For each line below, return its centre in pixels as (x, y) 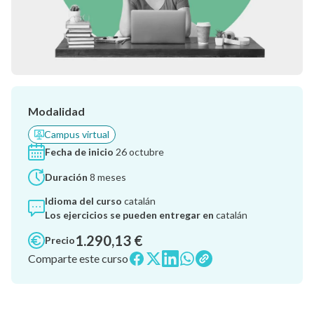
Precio (60, 240)
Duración (66, 177)
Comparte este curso (78, 259)
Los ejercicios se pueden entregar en (129, 215)
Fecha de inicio (79, 152)
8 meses (107, 177)
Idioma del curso (83, 201)
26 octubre (139, 152)
